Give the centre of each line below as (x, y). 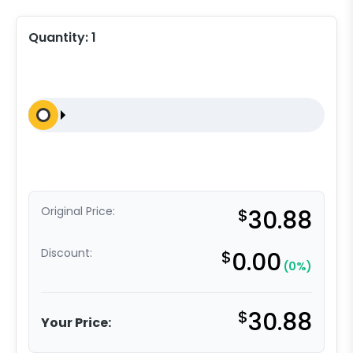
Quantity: (60, 38)
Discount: (67, 253)
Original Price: (78, 212)
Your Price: (76, 322)
